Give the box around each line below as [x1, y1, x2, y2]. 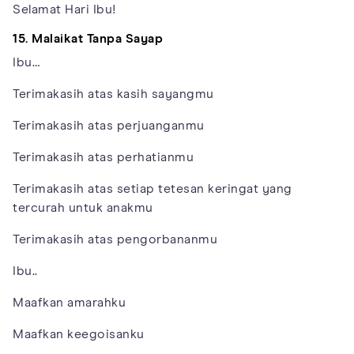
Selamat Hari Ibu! [13, 3, 116, 17]
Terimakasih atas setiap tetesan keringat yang [13, 183, 292, 196]
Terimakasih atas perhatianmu [13, 151, 194, 164]
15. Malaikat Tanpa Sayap [13, 32, 163, 46]
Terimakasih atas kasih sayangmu [13, 88, 214, 101]
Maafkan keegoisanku [13, 328, 145, 341]
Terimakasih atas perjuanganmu [13, 119, 205, 133]
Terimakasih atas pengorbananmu [13, 233, 217, 247]
